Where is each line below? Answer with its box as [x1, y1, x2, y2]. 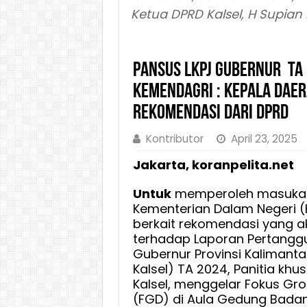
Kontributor [145, 132, 204, 147]
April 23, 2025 [230, 132, 297, 147]
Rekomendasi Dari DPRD [132, 103, 288, 125]
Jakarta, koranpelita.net [132, 156, 294, 174]
